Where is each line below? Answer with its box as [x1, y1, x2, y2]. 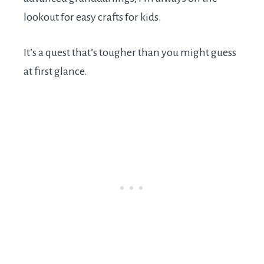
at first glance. [24, 65, 87, 78]
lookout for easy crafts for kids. [24, 11, 161, 24]
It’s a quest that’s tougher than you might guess [24, 47, 236, 59]
